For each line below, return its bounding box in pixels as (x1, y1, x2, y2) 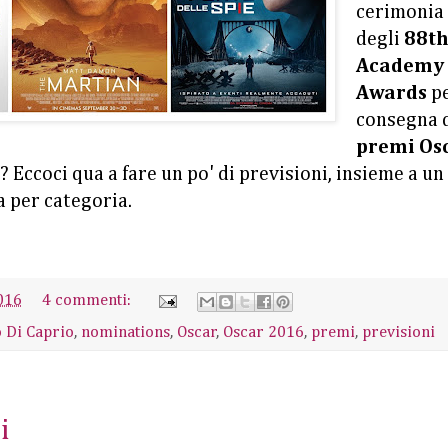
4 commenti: (42, 292, 136, 310)
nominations (81, 323, 170, 341)
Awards (355, 84, 427, 104)
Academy (355, 57, 444, 77)
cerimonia (355, 3, 444, 23)
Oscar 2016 (223, 323, 304, 341)
